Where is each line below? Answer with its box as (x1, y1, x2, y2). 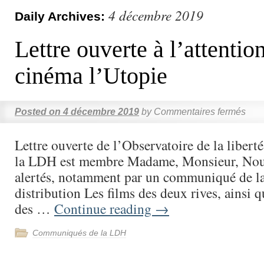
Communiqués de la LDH (32, 228, 126, 237)
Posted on (15, 107, 61, 117)
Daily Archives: (15, 9, 108, 23)
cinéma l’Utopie (15, 62, 167, 89)
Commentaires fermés (154, 107, 246, 117)
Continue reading (54, 199, 155, 218)
